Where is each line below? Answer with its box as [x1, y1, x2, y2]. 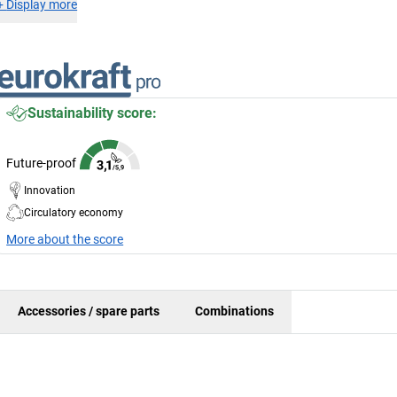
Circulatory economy [24, 206, 124, 219]
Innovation [24, 183, 76, 197]
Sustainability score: [27, 104, 158, 121]
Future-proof [6, 155, 77, 170]
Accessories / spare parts [18, 304, 160, 319]
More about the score [6, 231, 124, 246]
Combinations [195, 304, 274, 319]
